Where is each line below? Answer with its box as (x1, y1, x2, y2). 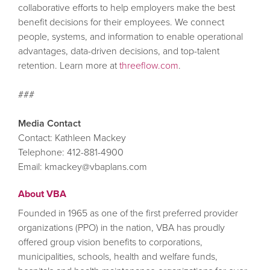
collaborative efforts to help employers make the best (17, 1, 235, 14)
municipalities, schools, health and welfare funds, (17, 250, 218, 263)
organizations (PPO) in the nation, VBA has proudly (17, 221, 225, 234)
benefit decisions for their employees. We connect (17, 16, 224, 28)
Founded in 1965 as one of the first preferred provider (17, 207, 238, 219)
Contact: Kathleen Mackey (17, 131, 126, 144)
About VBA (17, 187, 66, 200)
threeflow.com (119, 59, 178, 72)
